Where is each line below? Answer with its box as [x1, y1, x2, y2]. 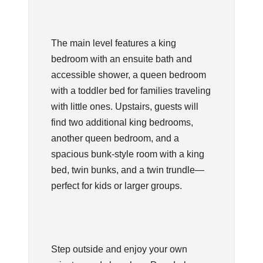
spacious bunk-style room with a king [50, 149, 204, 159]
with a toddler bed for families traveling [50, 85, 211, 96]
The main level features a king [50, 38, 176, 48]
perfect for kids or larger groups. [50, 180, 182, 191]
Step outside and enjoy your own [50, 244, 187, 254]
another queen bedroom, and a [50, 133, 179, 143]
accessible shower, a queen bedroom [50, 69, 206, 80]
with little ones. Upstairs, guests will [50, 101, 198, 112]
